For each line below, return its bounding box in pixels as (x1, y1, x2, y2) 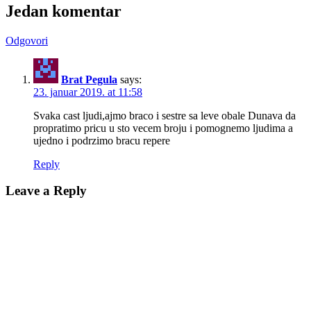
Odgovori (6, 34, 48, 47)
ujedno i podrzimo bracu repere (33, 134, 170, 146)
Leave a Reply (6, 183, 87, 199)
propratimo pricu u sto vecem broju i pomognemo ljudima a (33, 121, 293, 134)
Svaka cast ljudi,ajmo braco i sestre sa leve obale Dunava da (33, 109, 296, 121)
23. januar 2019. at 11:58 (33, 85, 142, 98)
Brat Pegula (61, 73, 117, 85)
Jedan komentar (6, 1, 121, 20)
